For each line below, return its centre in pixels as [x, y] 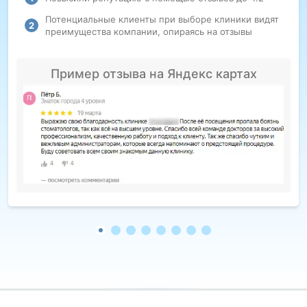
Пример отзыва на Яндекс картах [153, 74]
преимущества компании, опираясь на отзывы [149, 32]
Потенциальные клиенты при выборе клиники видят [162, 19]
